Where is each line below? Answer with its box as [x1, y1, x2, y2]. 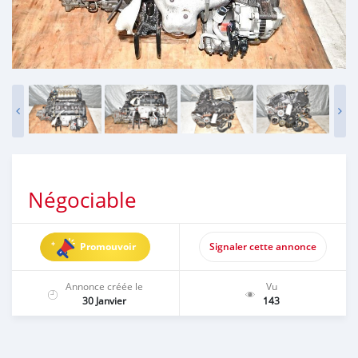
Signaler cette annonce [209, 240, 316, 253]
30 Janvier [82, 294, 126, 307]
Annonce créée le [65, 280, 143, 292]
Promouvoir [80, 240, 137, 253]
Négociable [28, 186, 137, 214]
